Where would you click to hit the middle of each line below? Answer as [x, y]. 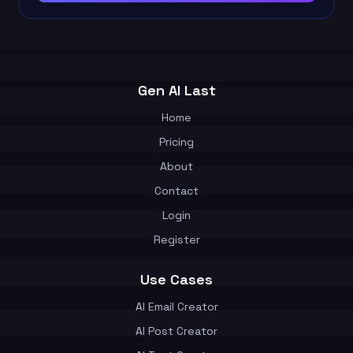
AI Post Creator [176, 331]
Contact [176, 190]
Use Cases [176, 279]
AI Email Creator [176, 306]
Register [176, 239]
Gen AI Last [176, 90]
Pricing [176, 141]
